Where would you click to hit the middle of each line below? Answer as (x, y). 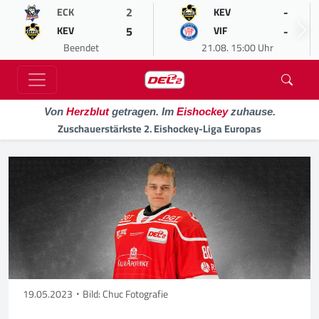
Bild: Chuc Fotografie (125, 294)
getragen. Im (142, 111)
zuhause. (251, 111)
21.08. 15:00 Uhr (237, 48)
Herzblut (87, 111)
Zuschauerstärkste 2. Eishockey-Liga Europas (159, 129)
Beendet (81, 48)
